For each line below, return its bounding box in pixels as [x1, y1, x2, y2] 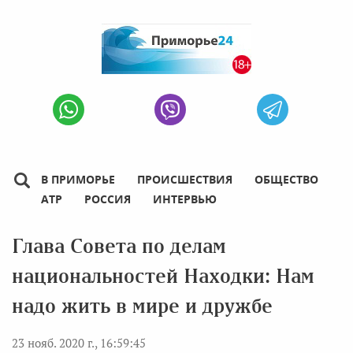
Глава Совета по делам [12, 236, 226, 257]
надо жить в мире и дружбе [12, 295, 273, 317]
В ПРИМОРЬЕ [41, 172, 115, 187]
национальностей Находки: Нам [12, 266, 314, 287]
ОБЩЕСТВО [255, 172, 318, 187]
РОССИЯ [84, 191, 131, 206]
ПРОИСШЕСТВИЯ [137, 172, 232, 187]
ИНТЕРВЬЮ [153, 191, 217, 206]
